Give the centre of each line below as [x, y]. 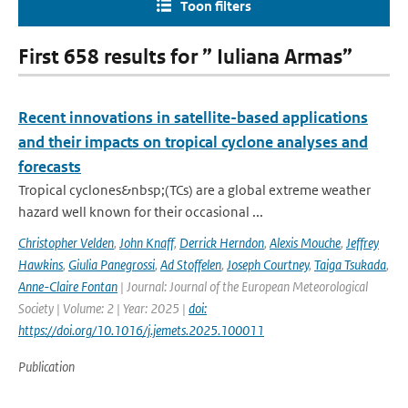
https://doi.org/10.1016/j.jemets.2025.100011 [141, 330]
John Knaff [147, 243]
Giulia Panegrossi [112, 265]
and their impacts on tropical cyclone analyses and [193, 142]
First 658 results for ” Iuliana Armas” [185, 57]
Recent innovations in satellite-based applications [193, 117]
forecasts [50, 167]
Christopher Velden [66, 243]
